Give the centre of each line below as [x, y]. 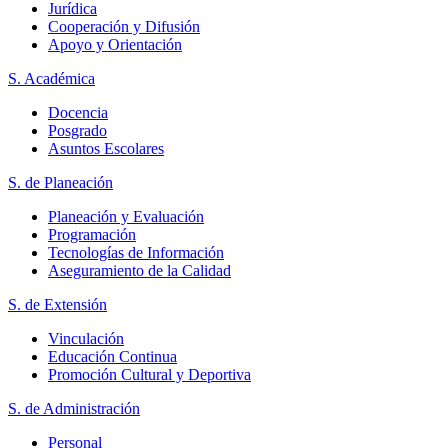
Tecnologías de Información [136, 253]
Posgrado [77, 131]
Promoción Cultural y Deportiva [149, 375]
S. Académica [51, 79]
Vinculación [86, 339]
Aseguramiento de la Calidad [139, 271]
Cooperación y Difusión [124, 27]
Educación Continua [112, 357]
